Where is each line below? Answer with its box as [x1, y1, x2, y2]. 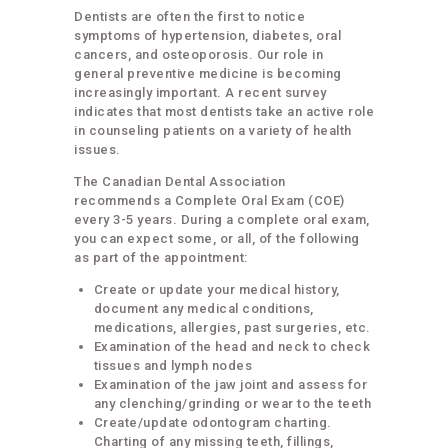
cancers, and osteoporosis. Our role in [74, 46, 323, 62]
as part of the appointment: [74, 249, 248, 265]
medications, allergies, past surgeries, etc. [93, 319, 371, 335]
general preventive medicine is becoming [74, 65, 342, 81]
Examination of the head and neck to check [93, 338, 370, 354]
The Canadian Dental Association [74, 173, 286, 189]
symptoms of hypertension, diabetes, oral [74, 27, 341, 43]
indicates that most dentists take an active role [74, 103, 374, 119]
